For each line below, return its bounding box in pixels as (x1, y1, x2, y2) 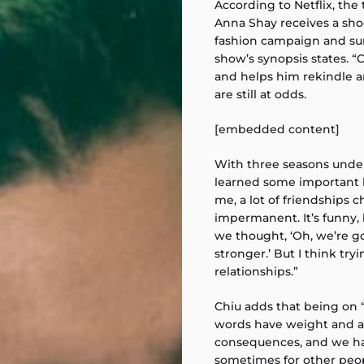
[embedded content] (214, 122, 340, 137)
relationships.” (214, 264, 298, 279)
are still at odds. (214, 87, 306, 102)
